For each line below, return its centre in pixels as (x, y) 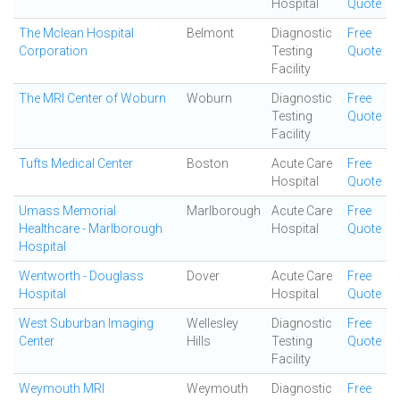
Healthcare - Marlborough (91, 229)
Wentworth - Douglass (81, 276)
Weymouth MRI (62, 388)
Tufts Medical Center (76, 163)
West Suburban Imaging (86, 323)
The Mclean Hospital (76, 33)
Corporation (53, 51)
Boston (208, 163)
